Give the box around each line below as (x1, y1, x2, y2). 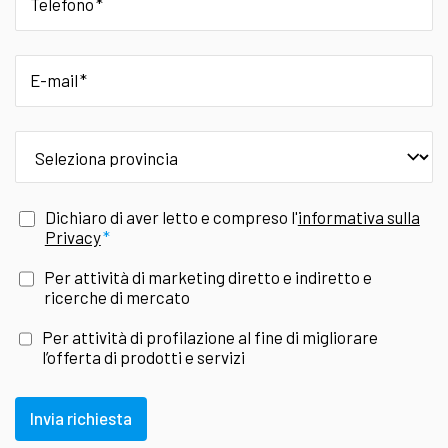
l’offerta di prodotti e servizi (41, 346, 245, 367)
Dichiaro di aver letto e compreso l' (44, 206, 298, 227)
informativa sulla (297, 206, 420, 227)
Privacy (44, 226, 101, 247)
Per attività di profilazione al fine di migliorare (41, 326, 378, 347)
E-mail (30, 69, 78, 90)
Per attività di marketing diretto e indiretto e (43, 266, 372, 287)
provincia (14, 129, 83, 150)
